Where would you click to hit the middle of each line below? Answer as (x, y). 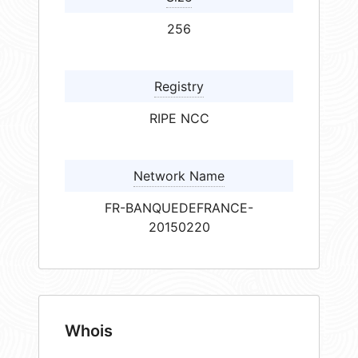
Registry (179, 87)
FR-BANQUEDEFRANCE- (179, 208)
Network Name (179, 176)
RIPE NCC (179, 119)
